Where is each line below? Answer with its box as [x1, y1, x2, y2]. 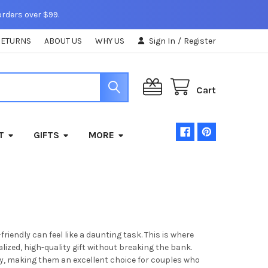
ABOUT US [44, 35, 83, 46]
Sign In [149, 35, 176, 46]
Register [184, 35, 217, 46]
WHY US [95, 35, 125, 46]
